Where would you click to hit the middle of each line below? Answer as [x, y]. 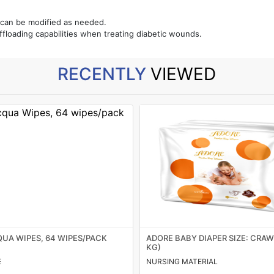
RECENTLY [104, 74]
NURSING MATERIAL [182, 261]
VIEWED [183, 74]
